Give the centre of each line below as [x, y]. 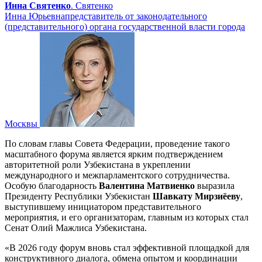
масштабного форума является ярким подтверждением [114, 154]
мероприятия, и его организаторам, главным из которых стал [127, 218]
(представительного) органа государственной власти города [125, 27]
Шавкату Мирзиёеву [196, 196]
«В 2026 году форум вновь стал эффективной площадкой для [127, 248]
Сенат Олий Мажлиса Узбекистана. [76, 228]
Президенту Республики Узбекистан [79, 196]
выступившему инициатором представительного [103, 207]
